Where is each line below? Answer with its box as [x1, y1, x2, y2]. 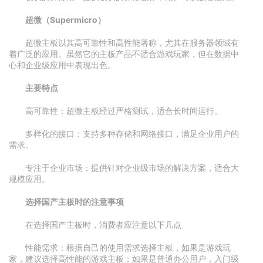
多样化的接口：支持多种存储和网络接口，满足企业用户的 [25, 129, 239, 139]
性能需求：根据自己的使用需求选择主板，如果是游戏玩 [25, 242, 231, 252]
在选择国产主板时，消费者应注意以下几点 [25, 220, 181, 230]
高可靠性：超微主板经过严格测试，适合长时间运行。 [25, 106, 222, 116]
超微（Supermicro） [25, 15, 106, 25]
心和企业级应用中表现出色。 [9, 60, 116, 70]
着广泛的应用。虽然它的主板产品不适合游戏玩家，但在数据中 [9, 49, 239, 59]
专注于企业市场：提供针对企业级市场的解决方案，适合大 [25, 163, 239, 173]
